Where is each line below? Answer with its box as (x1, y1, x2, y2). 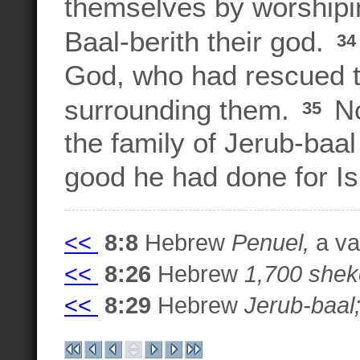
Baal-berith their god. (64, 25, 332, 57)
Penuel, (231, 229, 309, 256)
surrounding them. (64, 93, 297, 125)
